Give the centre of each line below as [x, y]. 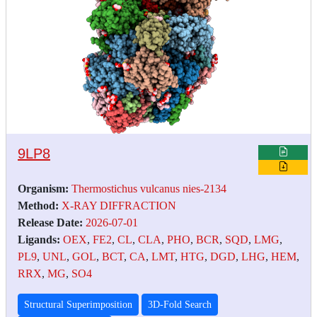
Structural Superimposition [78, 304]
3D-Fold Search [180, 304]
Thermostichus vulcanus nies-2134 [149, 188]
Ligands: [39, 239]
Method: [38, 205]
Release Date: [50, 222]
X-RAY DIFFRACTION [119, 205]
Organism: [43, 188]
